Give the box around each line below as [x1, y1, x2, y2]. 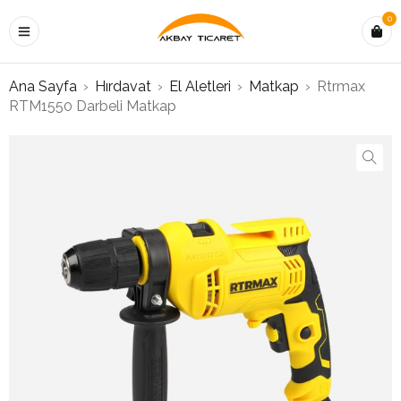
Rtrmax [317, 78, 365, 95]
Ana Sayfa [9, 78, 77, 95]
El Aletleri [169, 78, 231, 95]
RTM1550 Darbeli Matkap [9, 98, 176, 115]
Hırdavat [95, 78, 151, 95]
